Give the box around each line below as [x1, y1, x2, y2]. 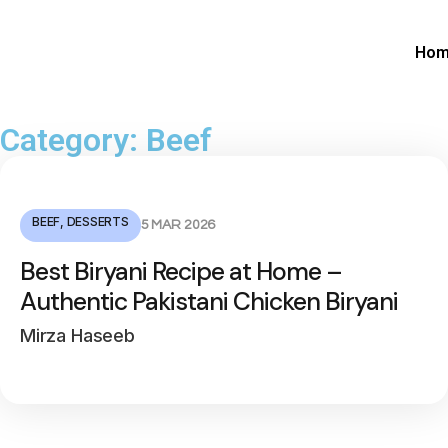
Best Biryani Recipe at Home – [20, 255, 342, 288]
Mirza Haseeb [20, 325, 135, 346]
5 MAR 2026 [140, 218, 216, 232]
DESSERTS [66, 214, 129, 229]
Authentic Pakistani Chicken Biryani [20, 285, 398, 318]
